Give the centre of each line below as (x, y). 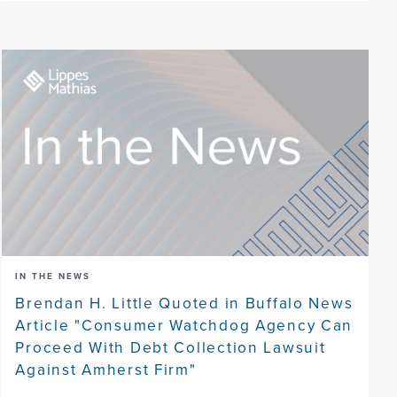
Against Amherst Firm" (106, 369)
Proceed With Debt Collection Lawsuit (171, 346)
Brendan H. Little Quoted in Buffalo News (184, 302)
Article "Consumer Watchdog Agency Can (184, 324)
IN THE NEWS (53, 276)
